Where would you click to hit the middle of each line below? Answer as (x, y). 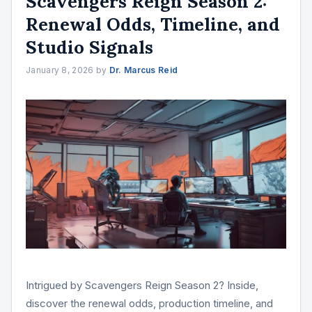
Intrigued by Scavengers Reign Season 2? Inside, (142, 285)
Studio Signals (89, 47)
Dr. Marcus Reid (143, 70)
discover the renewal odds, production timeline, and (149, 303)
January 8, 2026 (60, 70)
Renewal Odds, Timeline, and (153, 24)
